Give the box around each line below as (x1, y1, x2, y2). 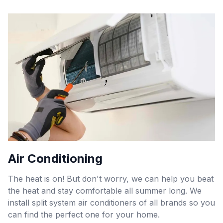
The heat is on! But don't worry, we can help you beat (8, 174, 214, 184)
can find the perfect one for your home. (8, 210, 160, 220)
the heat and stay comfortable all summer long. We (8, 186, 202, 196)
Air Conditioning (8, 151, 103, 166)
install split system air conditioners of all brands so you (8, 198, 215, 208)
